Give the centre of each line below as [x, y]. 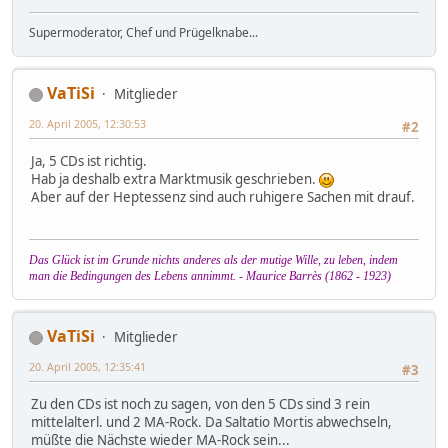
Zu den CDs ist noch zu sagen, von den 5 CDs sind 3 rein [200, 404]
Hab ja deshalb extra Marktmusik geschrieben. [175, 179]
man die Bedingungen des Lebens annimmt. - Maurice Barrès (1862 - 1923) [210, 276]
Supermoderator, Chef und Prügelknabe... [143, 33]
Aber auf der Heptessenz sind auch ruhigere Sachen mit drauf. [223, 197]
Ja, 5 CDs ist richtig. [89, 161]
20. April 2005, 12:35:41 [87, 367]
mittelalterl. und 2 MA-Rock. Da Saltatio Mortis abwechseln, [211, 422]
